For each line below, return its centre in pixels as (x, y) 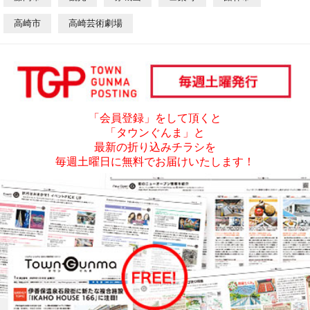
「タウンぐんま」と (155, 132)
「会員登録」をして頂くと (155, 118)
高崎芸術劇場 (95, 24)
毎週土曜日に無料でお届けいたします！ (155, 161)
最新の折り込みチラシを (155, 147)
